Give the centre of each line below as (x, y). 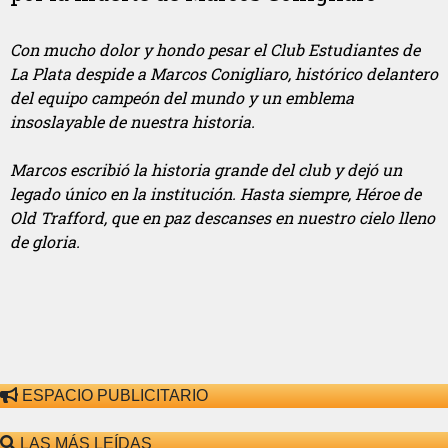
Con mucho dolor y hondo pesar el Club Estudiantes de (215, 50)
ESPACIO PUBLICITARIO (113, 396)
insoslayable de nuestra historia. (132, 122)
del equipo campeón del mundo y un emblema (182, 98)
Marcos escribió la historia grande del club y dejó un (206, 170)
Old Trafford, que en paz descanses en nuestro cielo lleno (222, 218)
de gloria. (45, 242)
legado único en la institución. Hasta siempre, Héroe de (215, 194)
